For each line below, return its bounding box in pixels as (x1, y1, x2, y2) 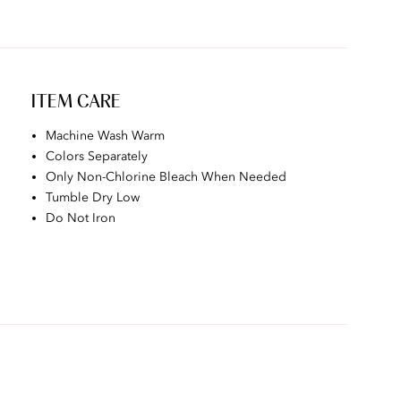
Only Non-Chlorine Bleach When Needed (45, 169, 286, 184)
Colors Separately (45, 149, 148, 164)
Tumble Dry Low (45, 190, 140, 205)
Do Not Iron (45, 210, 115, 226)
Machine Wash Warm (45, 128, 165, 143)
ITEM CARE (30, 93, 121, 111)
